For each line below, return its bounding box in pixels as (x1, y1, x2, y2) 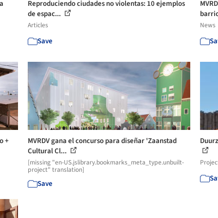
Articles (28, 20, 49, 30)
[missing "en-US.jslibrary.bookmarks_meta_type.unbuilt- (28, 158, 184, 167)
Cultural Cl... (28, 146, 69, 156)
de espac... (28, 9, 63, 19)
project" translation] (28, 165, 85, 174)
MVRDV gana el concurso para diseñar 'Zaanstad (28, 136, 177, 146)
